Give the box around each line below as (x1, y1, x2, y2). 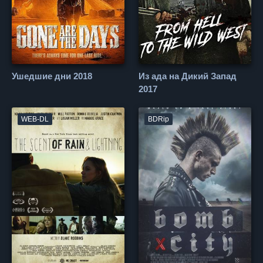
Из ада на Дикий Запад (139, 70, 237, 81)
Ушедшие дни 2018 (12, 70, 92, 81)
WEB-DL (21, 114, 49, 123)
